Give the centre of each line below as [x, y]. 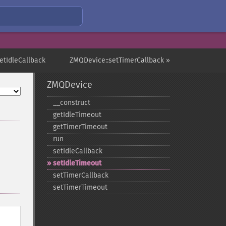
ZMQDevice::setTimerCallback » [120, 60]
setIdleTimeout [77, 163]
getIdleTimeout [77, 115]
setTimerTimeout [80, 187]
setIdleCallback [77, 151]
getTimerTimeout [80, 127]
